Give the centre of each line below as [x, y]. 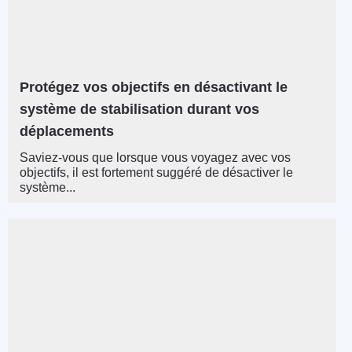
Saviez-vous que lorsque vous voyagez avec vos [155, 158]
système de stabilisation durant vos [139, 110]
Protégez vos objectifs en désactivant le [154, 88]
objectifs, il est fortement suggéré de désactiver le [156, 173]
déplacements [67, 132]
